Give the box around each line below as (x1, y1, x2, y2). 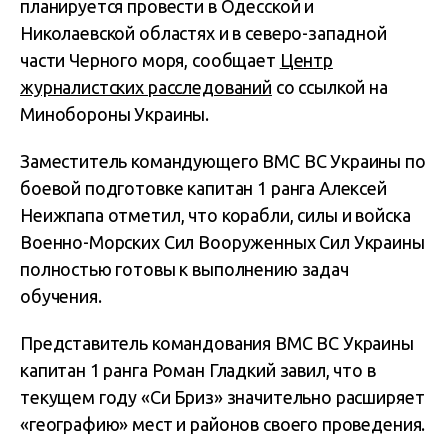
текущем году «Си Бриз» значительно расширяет (20, 387, 425, 407)
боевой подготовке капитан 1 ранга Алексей (20, 178, 387, 198)
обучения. (20, 286, 102, 306)
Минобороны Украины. (20, 104, 210, 124)
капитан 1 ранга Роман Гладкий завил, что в (20, 360, 376, 380)
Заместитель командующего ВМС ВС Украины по (20, 151, 426, 171)
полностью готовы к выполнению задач (20, 259, 349, 279)
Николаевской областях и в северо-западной (20, 23, 387, 43)
